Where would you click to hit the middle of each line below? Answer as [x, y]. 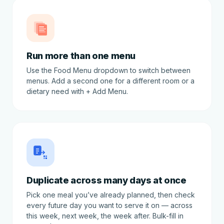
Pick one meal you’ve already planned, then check [111, 195]
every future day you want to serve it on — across [109, 205]
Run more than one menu [81, 56]
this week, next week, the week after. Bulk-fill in [105, 216]
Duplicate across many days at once [106, 180]
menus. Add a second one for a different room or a [110, 81]
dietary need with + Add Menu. [77, 91]
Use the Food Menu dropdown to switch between [108, 70]
